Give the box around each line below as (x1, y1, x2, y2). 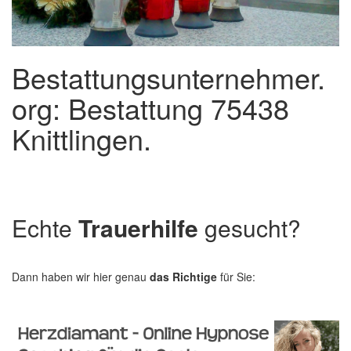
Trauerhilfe (78, 210, 198, 244)
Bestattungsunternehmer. (12, 56, 325, 97)
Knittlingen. (12, 118, 151, 158)
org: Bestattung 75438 (12, 87, 289, 128)
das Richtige (150, 268, 217, 284)
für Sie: (217, 268, 259, 284)
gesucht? (198, 210, 301, 244)
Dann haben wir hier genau (12, 268, 150, 284)
